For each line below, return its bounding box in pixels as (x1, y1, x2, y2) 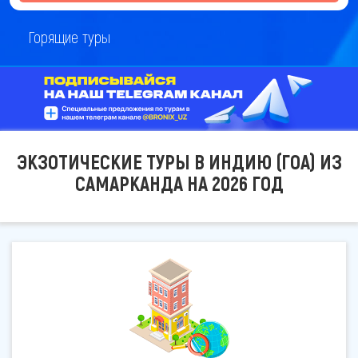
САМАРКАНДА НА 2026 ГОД (74, 171, 284, 195)
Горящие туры (28, 27, 110, 46)
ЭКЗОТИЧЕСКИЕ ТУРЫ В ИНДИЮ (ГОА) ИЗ (16, 149, 342, 173)
